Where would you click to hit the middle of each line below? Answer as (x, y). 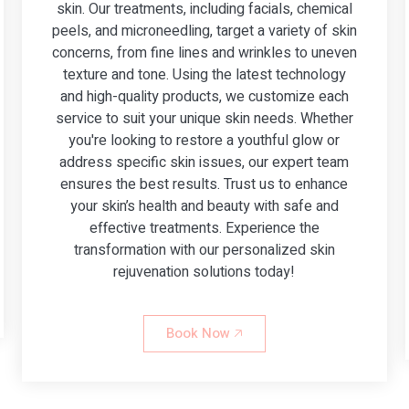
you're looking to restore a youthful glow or (204, 140)
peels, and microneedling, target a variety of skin (204, 31)
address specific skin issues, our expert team (204, 162)
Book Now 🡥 (204, 333)
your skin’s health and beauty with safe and (204, 206)
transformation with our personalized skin (204, 250)
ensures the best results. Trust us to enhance (204, 184)
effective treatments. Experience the (204, 228)
